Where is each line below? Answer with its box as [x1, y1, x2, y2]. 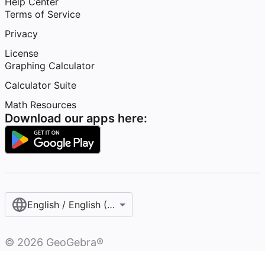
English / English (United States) [27, 199, 172, 211]
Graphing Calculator [5, 60, 95, 72]
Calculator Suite [5, 79, 76, 91]
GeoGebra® [43, 236, 104, 248]
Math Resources [5, 99, 76, 111]
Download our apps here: [5, 111, 147, 125]
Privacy [5, 28, 38, 40]
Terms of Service [5, 8, 80, 20]
